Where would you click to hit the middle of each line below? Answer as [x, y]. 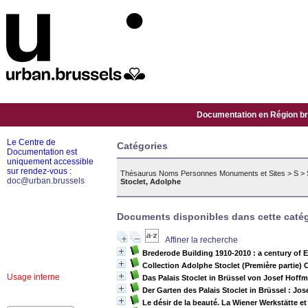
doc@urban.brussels [46, 181]
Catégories [142, 146]
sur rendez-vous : [39, 171]
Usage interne [33, 277]
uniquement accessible [50, 162]
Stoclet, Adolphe [151, 181]
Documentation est [42, 152]
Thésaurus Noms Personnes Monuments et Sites [203, 173]
